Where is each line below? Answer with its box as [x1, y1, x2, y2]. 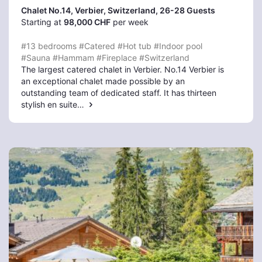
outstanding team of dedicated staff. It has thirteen [21, 88, 216, 98]
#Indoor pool [154, 41, 202, 51]
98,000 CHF [64, 17, 111, 27]
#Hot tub [118, 41, 151, 51]
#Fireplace [96, 53, 137, 63]
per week [111, 17, 149, 27]
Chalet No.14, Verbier [21, 5, 104, 15]
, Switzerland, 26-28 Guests [104, 5, 215, 15]
